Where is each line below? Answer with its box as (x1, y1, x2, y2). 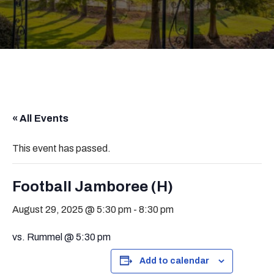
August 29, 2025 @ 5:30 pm (12, 204, 131, 215)
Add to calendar (139, 256, 209, 265)
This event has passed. (12, 143, 111, 154)
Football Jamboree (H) (12, 178, 173, 194)
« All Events (12, 113, 69, 124)
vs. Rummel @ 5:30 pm (12, 231, 111, 242)
